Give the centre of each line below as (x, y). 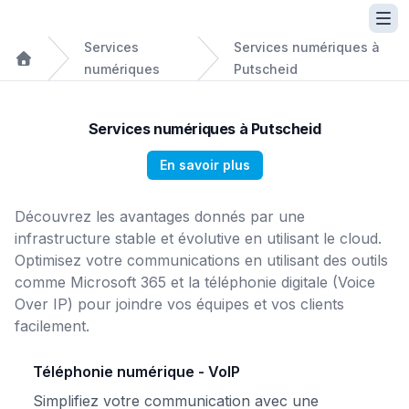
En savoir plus (204, 165)
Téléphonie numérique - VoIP (136, 372)
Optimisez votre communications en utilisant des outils (201, 260)
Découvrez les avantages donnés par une (160, 216)
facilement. (52, 326)
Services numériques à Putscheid (204, 129)
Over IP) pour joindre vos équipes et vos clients (179, 304)
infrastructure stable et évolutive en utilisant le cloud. (198, 238)
